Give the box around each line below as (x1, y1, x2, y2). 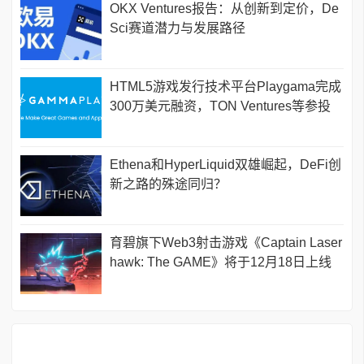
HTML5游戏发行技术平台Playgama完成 (110, 80, 341, 94)
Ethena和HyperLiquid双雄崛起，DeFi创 (110, 158, 341, 172)
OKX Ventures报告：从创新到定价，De (110, 2, 339, 16)
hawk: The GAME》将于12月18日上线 (110, 255, 331, 270)
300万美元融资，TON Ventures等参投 (110, 99, 331, 114)
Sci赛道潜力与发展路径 (110, 21, 245, 36)
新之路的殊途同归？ (110, 177, 227, 192)
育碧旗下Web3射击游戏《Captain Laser (110, 236, 342, 250)
